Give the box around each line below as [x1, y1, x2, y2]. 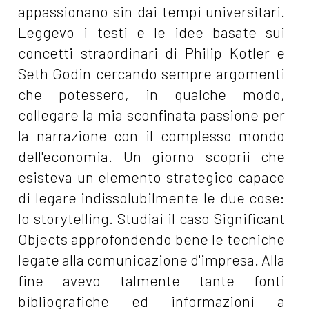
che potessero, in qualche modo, [18, 86, 286, 103]
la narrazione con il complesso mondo [18, 127, 286, 145]
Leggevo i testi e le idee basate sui [18, 23, 286, 41]
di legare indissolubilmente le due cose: [18, 189, 286, 207]
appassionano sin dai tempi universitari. [18, 3, 286, 21]
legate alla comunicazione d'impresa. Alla [18, 251, 286, 269]
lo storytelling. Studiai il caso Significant [18, 210, 286, 228]
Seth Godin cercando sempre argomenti [18, 65, 286, 83]
